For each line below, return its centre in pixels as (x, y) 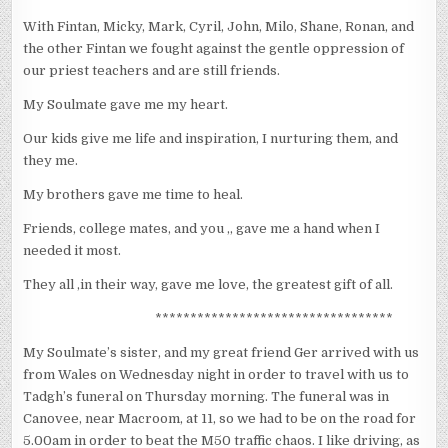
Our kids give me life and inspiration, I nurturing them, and (211, 139)
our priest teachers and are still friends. (152, 71)
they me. (51, 161)
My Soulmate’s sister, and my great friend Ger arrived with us (221, 353)
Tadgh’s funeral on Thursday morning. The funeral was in (206, 397)
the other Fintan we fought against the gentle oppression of (214, 49)
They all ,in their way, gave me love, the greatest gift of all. (208, 285)
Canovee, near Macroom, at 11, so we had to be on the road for (220, 419)
